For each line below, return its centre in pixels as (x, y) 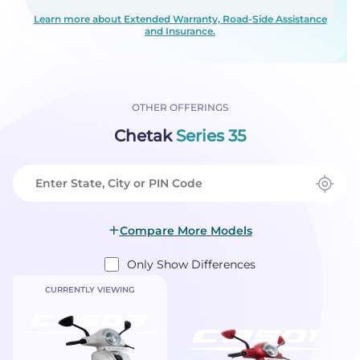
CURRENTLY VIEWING (90, 290)
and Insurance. (180, 31)
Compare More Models (186, 231)
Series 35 (211, 136)
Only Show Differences (191, 265)
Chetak (145, 136)
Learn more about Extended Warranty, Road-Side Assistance (180, 19)
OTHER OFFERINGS (180, 108)
